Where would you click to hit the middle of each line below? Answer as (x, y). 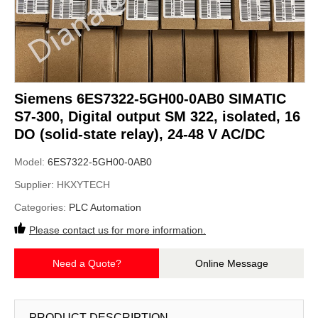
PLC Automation (105, 207)
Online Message (231, 263)
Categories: (42, 207)
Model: (31, 162)
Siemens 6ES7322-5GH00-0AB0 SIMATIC (150, 99)
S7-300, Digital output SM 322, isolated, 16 (157, 116)
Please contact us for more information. (117, 230)
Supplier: (35, 185)
